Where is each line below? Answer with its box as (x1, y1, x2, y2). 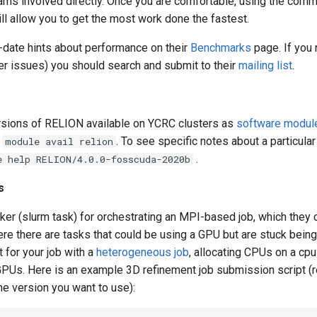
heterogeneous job (96, 246, 189, 259)
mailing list (238, 59, 292, 72)
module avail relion (5, 135, 113, 148)
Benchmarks (190, 41, 251, 54)
